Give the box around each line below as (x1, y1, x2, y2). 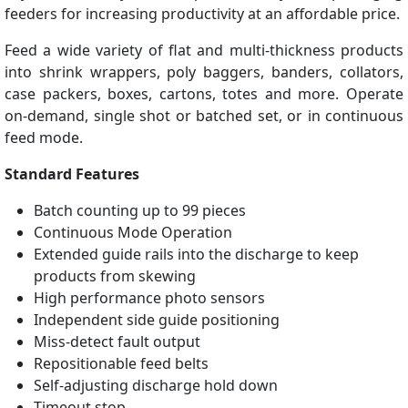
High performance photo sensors (34, 288, 265, 309)
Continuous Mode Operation (34, 222, 232, 243)
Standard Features (5, 164, 139, 185)
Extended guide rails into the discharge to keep (34, 244, 359, 265)
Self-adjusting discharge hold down (34, 375, 278, 396)
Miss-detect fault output (34, 331, 200, 352)
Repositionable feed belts (34, 353, 209, 374)
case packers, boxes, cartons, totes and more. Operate (5, 84, 403, 105)
